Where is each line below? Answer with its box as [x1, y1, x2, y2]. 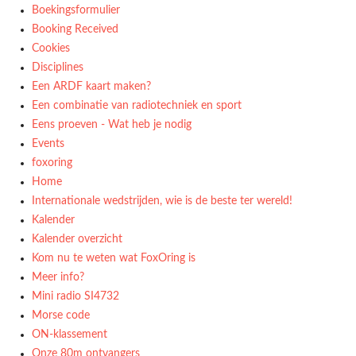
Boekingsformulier [32, 5, 120, 16]
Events [32, 138, 64, 149]
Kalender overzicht [32, 234, 122, 245]
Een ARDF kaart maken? [32, 81, 151, 92]
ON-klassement [32, 329, 107, 340]
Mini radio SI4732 [32, 291, 119, 302]
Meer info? [32, 272, 84, 283]
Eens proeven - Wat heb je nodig [32, 119, 192, 130]
